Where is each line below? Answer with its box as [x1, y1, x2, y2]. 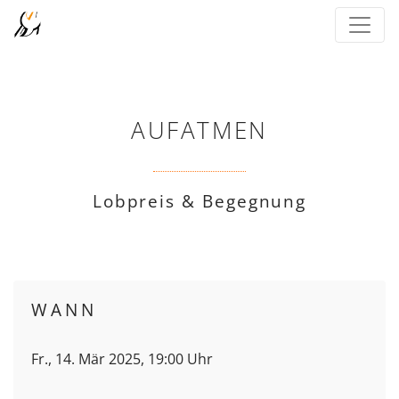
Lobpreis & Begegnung [92, 189, 307, 213]
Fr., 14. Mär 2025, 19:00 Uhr [31, 349, 213, 369]
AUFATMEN [131, 115, 268, 146]
